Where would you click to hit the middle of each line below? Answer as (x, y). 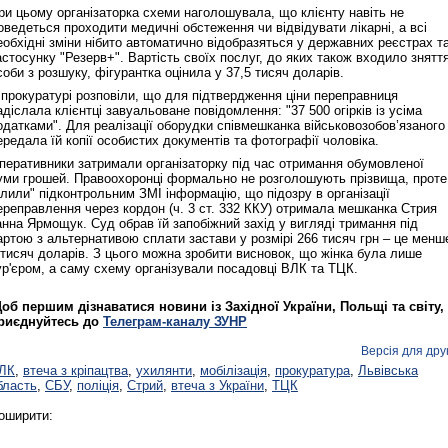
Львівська (388, 371)
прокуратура (312, 371)
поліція (98, 386)
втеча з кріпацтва (75, 371)
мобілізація (233, 371)
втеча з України (217, 386)
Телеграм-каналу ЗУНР (175, 322)
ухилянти (164, 371)
